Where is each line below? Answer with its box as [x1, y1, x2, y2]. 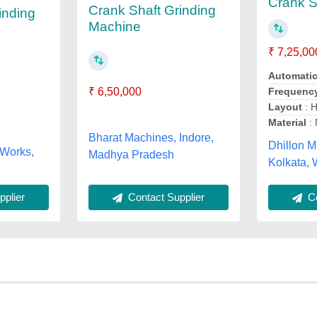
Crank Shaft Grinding [88, 3, 216, 18]
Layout [268, 101, 303, 113]
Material [268, 117, 307, 129]
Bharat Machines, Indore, [88, 131, 214, 144]
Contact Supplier [125, 190, 204, 203]
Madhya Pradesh [88, 148, 174, 161]
